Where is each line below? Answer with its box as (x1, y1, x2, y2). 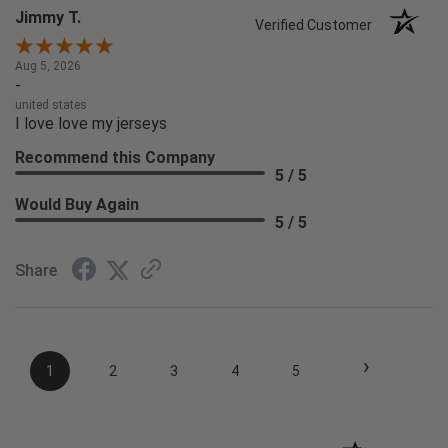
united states (15, 98, 87, 113)
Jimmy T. (15, 8, 81, 28)
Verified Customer (255, 17, 382, 34)
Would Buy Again (15, 195, 139, 215)
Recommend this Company (15, 148, 215, 168)
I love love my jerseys (15, 114, 167, 134)
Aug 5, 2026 (15, 59, 81, 74)
